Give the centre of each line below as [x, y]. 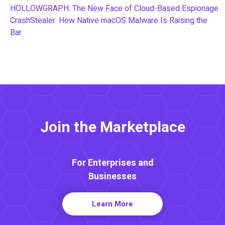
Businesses [113, 176]
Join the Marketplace [113, 127]
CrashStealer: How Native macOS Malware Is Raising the [109, 20]
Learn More [113, 204]
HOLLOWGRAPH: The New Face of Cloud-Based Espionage [114, 8]
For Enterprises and [113, 163]
